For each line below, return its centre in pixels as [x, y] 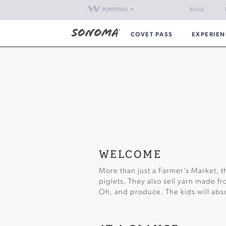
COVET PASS [152, 35]
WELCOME [130, 155]
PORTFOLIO [115, 10]
